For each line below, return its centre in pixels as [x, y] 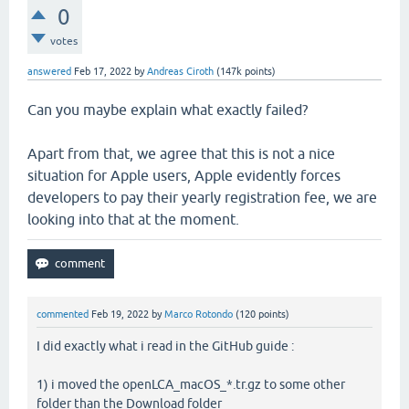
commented [63, 314]
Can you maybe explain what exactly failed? [168, 110]
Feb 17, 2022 [103, 71]
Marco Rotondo [199, 314]
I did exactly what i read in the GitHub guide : [165, 346]
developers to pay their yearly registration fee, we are [202, 197]
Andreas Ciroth [180, 71]
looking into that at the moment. [133, 219]
